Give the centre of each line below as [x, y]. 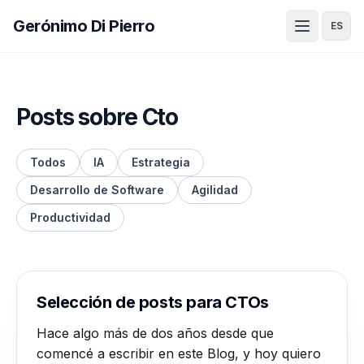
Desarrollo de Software [97, 190]
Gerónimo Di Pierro [84, 26]
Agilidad [215, 190]
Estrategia [161, 162]
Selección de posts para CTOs [153, 302]
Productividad [70, 217]
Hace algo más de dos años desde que [155, 333]
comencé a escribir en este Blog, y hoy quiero [179, 353]
